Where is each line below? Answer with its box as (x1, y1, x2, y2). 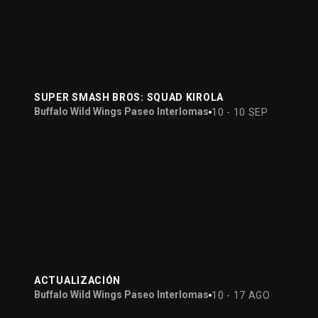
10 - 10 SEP (212, 106, 268, 118)
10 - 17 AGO (212, 289, 270, 301)
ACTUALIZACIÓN (34, 275, 121, 286)
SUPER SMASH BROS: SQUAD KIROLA (34, 92, 224, 103)
